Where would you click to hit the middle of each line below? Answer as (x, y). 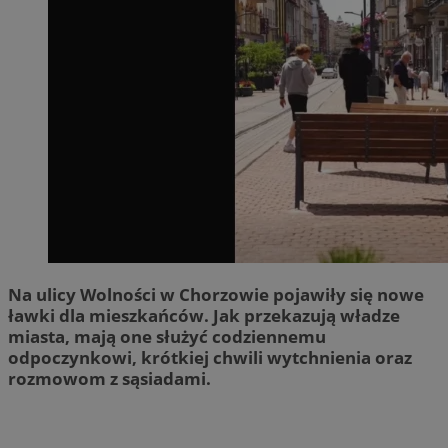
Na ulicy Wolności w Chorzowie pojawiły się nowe (216, 294)
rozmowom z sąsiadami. (109, 378)
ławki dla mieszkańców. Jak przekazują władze (204, 315)
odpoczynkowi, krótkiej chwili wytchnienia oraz (210, 357)
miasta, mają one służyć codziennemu (167, 336)
